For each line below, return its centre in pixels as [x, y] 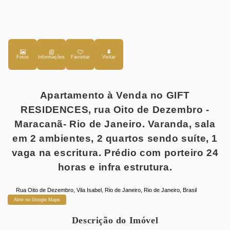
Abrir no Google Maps [37, 200]
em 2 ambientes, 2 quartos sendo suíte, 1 [115, 138]
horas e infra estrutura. [115, 167]
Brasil [190, 190]
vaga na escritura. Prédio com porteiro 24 [115, 153]
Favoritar [80, 57]
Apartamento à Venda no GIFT [115, 95]
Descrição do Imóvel [115, 220]
